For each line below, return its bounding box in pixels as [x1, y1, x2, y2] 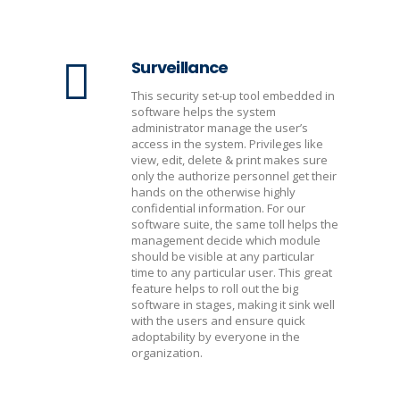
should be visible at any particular [131, 248, 314, 264]
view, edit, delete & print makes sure [131, 152, 328, 168]
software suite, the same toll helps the [131, 216, 338, 232]
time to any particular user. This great [131, 264, 332, 280]
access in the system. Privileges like [131, 136, 323, 152]
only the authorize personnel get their [131, 168, 337, 184]
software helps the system [131, 104, 276, 120]
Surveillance [131, 56, 229, 79]
